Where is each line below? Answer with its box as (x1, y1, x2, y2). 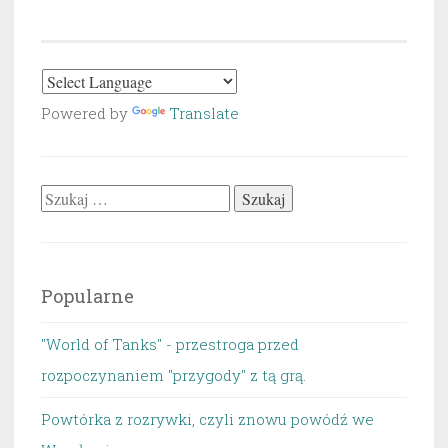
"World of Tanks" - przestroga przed (41, 334, 299, 355)
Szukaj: (40, 188, 90, 209)
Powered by (41, 103, 132, 124)
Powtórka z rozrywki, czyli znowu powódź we (41, 409, 374, 430)
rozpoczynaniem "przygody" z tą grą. (41, 365, 306, 386)
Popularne (41, 284, 134, 309)
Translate (169, 103, 239, 124)
